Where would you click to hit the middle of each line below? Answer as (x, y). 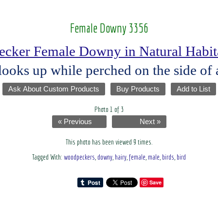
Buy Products (138, 89)
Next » (150, 122)
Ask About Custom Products (54, 89)
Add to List (193, 89)
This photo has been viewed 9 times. (109, 142)
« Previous (75, 122)
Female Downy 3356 (109, 28)
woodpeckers (79, 157)
